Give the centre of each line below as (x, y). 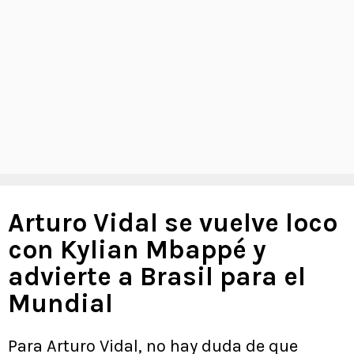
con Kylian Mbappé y (137, 250)
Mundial (60, 304)
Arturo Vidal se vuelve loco (173, 223)
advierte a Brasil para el (157, 277)
